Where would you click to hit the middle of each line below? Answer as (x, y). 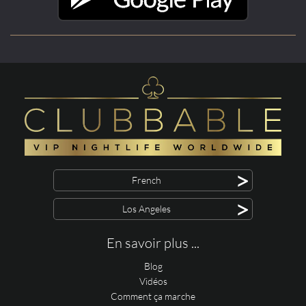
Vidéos (153, 281)
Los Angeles (146, 208)
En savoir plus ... (153, 242)
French (146, 180)
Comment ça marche (153, 296)
